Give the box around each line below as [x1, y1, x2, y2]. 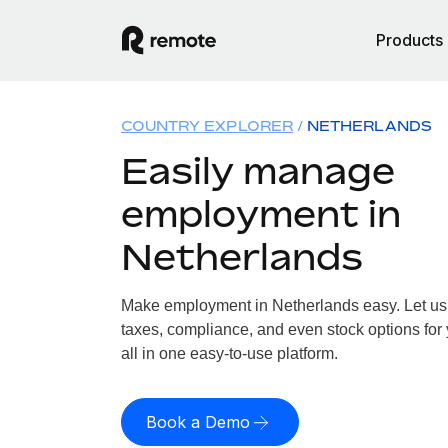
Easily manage [120, 149, 395, 192]
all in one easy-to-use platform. [120, 345, 338, 362]
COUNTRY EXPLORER [120, 117, 293, 134]
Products [376, 30, 443, 50]
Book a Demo [145, 412, 250, 432]
